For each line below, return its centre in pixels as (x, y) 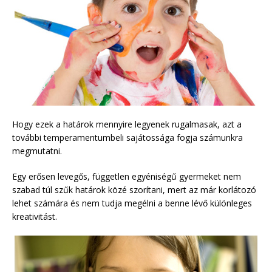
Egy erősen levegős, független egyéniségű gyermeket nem (127, 176)
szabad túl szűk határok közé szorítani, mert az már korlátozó (134, 189)
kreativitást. (35, 216)
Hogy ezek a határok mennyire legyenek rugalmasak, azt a (127, 124)
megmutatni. (37, 151)
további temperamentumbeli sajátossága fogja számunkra (127, 137)
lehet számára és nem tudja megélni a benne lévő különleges (132, 203)
